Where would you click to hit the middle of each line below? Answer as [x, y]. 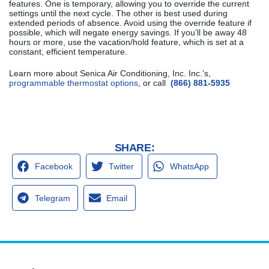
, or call [154, 83]
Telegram [52, 198]
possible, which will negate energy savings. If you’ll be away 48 [128, 32]
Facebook [53, 167]
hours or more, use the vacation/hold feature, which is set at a [126, 42]
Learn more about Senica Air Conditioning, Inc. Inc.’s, [110, 73]
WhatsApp [190, 167]
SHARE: [134, 147]
